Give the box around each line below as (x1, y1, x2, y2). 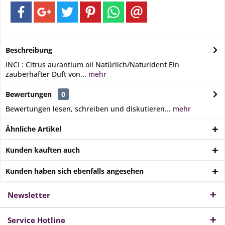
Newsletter (8, 190, 50, 200)
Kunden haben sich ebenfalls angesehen (6, 166, 144, 176)
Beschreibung (6, 45, 52, 55)
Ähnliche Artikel (6, 124, 61, 134)
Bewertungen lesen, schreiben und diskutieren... (6, 104, 171, 114)
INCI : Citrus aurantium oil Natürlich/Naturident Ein (6, 60, 179, 69)
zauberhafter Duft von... (6, 69, 86, 79)
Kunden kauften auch (6, 145, 80, 155)
